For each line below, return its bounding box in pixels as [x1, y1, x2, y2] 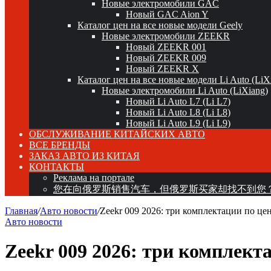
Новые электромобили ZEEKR [102, 31, 230, 41]
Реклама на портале [53, 172, 134, 183]
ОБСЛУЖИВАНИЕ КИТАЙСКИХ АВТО [29, 129, 205, 139]
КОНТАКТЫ [29, 162, 84, 172]
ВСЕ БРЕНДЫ [29, 140, 90, 150]
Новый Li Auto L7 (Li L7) [126, 96, 230, 106]
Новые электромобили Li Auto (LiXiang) [102, 85, 268, 96]
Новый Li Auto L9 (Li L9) [126, 118, 230, 128]
